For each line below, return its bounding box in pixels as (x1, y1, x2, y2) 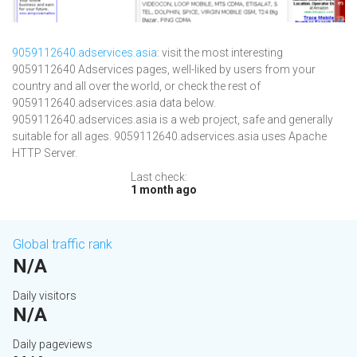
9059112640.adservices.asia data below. (12, 96, 216, 110)
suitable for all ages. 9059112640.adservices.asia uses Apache (12, 130, 327, 143)
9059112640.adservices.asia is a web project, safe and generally (12, 113, 333, 127)
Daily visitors (13, 289, 76, 303)
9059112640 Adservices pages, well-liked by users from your (12, 63, 316, 76)
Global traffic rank (13, 237, 112, 253)
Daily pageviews (13, 338, 92, 351)
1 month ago (131, 183, 197, 197)
